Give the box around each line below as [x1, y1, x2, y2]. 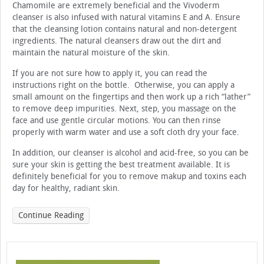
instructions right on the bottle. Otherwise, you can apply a [12, 80, 235, 91]
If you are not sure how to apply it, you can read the [12, 68, 207, 79]
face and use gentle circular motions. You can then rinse [12, 115, 221, 126]
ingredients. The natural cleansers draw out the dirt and [12, 36, 221, 47]
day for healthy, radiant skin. [12, 183, 120, 194]
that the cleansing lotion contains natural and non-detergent [12, 24, 237, 35]
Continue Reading [18, 210, 84, 221]
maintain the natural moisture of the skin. [12, 48, 170, 58]
